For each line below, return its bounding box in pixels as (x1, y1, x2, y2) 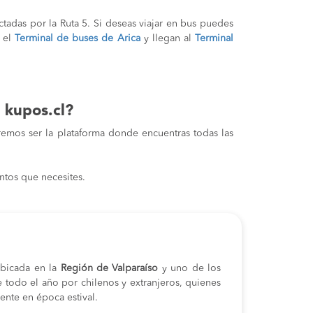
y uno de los (158, 263, 221, 273)
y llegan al (140, 34, 196, 43)
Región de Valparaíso (57, 263, 159, 273)
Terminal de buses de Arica (15, 34, 140, 43)
